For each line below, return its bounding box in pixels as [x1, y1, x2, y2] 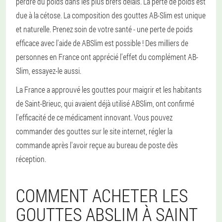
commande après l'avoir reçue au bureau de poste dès [16, 140, 178, 150]
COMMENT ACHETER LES [16, 183, 188, 207]
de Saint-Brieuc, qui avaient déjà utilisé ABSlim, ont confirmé [16, 98, 194, 109]
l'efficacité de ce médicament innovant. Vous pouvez [16, 112, 172, 122]
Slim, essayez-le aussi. [16, 65, 81, 76]
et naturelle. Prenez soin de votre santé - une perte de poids [16, 24, 193, 34]
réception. [16, 154, 46, 164]
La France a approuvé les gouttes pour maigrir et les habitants [16, 84, 202, 95]
